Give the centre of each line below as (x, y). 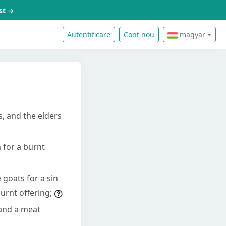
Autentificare (89, 35)
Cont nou (139, 35)
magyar (192, 35)
